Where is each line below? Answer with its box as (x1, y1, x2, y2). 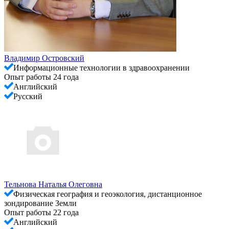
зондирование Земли (4, 198, 77, 208)
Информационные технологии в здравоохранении (13, 63, 190, 72)
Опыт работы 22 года (4, 208, 79, 217)
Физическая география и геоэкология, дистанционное (13, 189, 202, 198)
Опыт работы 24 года (4, 72, 79, 81)
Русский (13, 91, 42, 101)
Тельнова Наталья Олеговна (4, 179, 102, 189)
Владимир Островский (4, 53, 84, 62)
